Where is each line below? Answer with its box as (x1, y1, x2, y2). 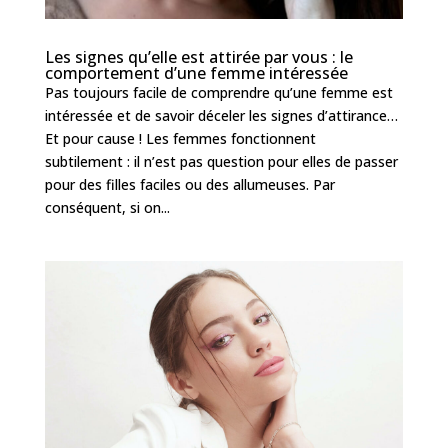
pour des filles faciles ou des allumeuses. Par (44, 175, 335, 195)
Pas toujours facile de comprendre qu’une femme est (44, 83, 393, 103)
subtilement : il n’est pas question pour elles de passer (44, 152, 398, 172)
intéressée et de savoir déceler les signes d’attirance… (44, 106, 398, 126)
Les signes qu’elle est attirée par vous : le (44, 46, 353, 69)
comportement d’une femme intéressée (44, 62, 348, 85)
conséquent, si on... (44, 198, 170, 218)
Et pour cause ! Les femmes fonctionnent (44, 129, 316, 149)
